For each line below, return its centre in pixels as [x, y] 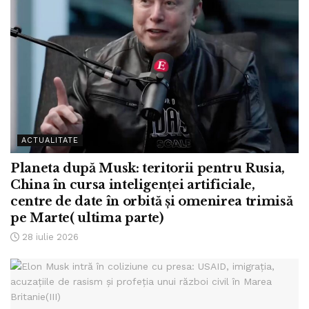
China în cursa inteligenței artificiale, [133, 185]
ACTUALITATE [50, 140]
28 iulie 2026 [49, 237]
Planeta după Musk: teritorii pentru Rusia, [148, 168]
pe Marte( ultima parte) [87, 218]
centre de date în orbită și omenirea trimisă [152, 201]
